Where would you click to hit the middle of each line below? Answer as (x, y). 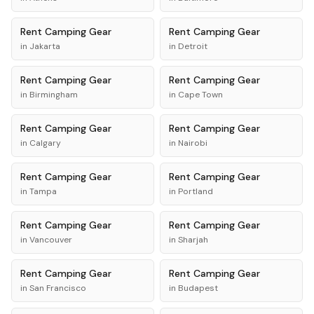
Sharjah (193, 240)
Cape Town (200, 95)
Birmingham (54, 95)
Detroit (193, 46)
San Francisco (58, 288)
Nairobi (193, 143)
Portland (196, 191)
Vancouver (51, 240)
